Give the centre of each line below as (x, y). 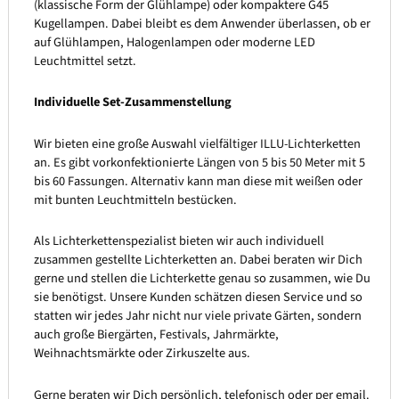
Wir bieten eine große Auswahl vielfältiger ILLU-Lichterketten (197, 143)
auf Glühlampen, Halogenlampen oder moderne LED (174, 42)
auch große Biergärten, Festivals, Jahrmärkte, (156, 335)
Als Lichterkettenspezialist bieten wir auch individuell (179, 241)
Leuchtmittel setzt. (85, 61)
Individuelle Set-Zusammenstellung (132, 102)
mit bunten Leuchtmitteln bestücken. (135, 199)
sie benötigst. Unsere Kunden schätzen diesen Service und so (198, 297)
